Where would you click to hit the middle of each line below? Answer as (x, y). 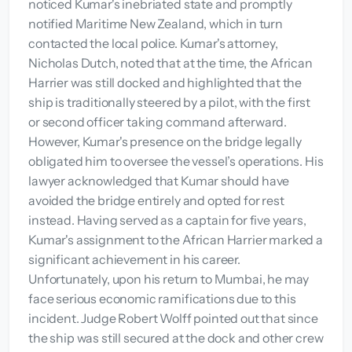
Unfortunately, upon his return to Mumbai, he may (169, 279)
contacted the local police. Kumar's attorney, (153, 43)
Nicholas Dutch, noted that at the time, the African (170, 62)
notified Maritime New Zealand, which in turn (156, 23)
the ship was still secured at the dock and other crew (176, 337)
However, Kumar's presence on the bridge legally (165, 141)
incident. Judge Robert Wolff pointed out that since (173, 318)
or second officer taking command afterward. (158, 121)
